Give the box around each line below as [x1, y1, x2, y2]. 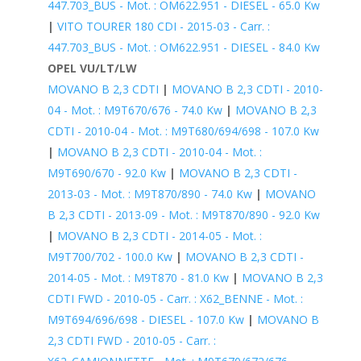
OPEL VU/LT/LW [47, 60, 137, 76]
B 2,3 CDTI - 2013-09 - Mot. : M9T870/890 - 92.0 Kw [47, 206, 320, 222]
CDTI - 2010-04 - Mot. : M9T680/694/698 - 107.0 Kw [47, 122, 319, 139]
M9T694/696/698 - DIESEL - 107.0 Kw [47, 311, 244, 327]
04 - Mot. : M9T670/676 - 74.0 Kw [47, 102, 222, 118]
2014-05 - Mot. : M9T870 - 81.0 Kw [47, 269, 229, 285]
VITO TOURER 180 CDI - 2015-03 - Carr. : [56, 18, 270, 34]
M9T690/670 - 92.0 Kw [47, 164, 166, 180]
